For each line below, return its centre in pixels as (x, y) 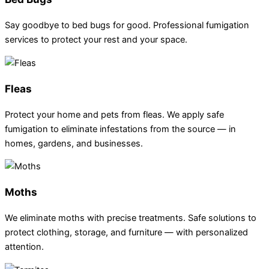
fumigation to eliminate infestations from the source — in (120, 129)
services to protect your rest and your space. (96, 40)
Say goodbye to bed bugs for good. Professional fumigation (127, 26)
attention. (24, 247)
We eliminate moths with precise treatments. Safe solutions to (131, 218)
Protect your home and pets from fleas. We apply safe (114, 114)
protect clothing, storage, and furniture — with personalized (126, 233)
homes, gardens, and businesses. (74, 143)
